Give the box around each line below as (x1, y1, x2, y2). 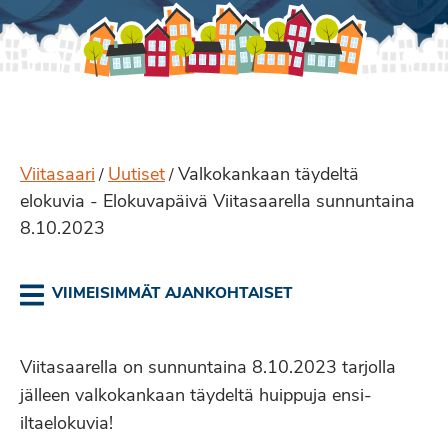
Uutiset (108, 166, 165, 185)
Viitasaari (20, 166, 95, 185)
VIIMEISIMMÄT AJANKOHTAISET (52, 287, 293, 302)
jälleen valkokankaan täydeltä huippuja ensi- (20, 387, 372, 406)
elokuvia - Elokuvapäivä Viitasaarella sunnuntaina (20, 193, 415, 212)
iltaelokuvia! (20, 415, 113, 434)
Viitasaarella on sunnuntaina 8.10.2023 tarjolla (20, 359, 396, 378)
